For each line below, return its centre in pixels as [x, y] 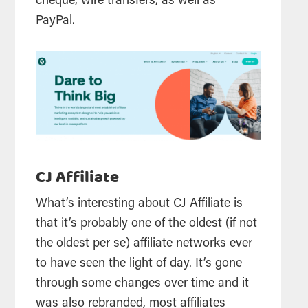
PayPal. [57, 21]
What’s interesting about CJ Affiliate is [140, 204]
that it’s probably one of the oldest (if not [147, 224]
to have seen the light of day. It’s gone [139, 264]
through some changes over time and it [143, 284]
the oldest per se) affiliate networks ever [144, 244]
